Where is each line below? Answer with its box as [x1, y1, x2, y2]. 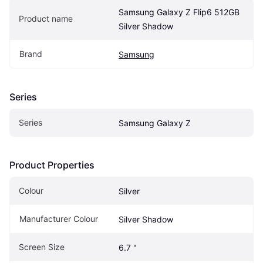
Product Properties [9, 159, 95, 171]
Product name [19, 14, 73, 24]
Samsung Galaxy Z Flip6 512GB [119, 7, 240, 18]
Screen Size [19, 242, 65, 252]
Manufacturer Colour [19, 214, 98, 224]
